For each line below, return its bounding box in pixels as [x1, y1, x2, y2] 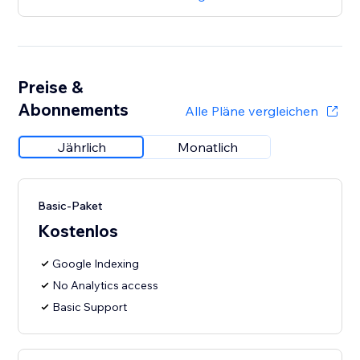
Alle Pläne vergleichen [184, 103, 318, 120]
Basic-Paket [38, 198, 104, 214]
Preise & [18, 76, 84, 98]
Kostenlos [38, 220, 119, 242]
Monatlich [177, 139, 238, 156]
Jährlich [56, 139, 106, 156]
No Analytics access [52, 278, 159, 293]
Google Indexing [52, 256, 140, 272]
